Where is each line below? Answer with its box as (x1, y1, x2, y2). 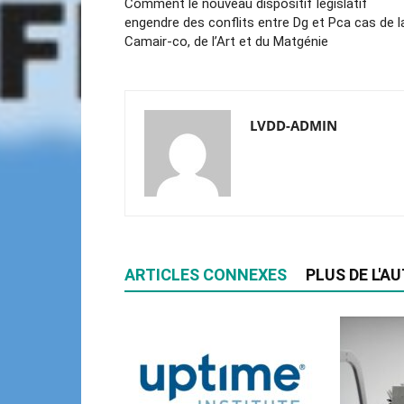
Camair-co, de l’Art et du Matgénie (124, 33, 328, 50)
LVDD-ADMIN (250, 116, 337, 134)
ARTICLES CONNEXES (124, 265, 287, 284)
